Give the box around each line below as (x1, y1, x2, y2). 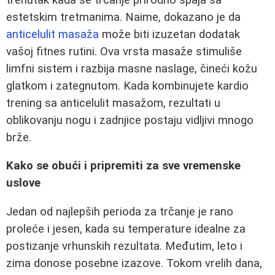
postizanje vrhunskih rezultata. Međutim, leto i (6, 239, 242, 253)
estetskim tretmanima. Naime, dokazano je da (6, 10, 241, 24)
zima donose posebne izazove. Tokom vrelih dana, (6, 256, 262, 270)
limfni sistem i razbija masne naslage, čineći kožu (6, 61, 257, 76)
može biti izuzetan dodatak (99, 27, 240, 41)
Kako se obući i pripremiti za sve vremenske (6, 159, 241, 173)
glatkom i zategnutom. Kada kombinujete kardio (6, 79, 249, 93)
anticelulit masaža (6, 27, 99, 41)
